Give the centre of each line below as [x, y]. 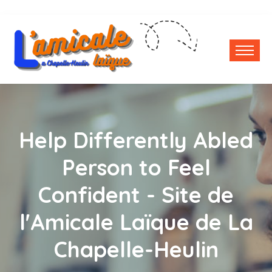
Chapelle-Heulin [136, 250]
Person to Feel [136, 168]
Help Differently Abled [136, 140]
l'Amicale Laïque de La [136, 222]
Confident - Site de [136, 195]
